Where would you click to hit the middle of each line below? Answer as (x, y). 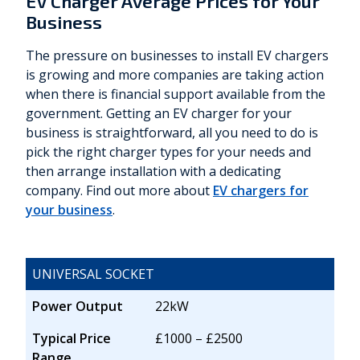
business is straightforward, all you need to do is (172, 133)
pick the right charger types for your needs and (168, 152)
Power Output (78, 307)
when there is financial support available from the (176, 94)
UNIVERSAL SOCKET (93, 274)
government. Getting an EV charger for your (159, 114)
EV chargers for (261, 191)
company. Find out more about (119, 191)
